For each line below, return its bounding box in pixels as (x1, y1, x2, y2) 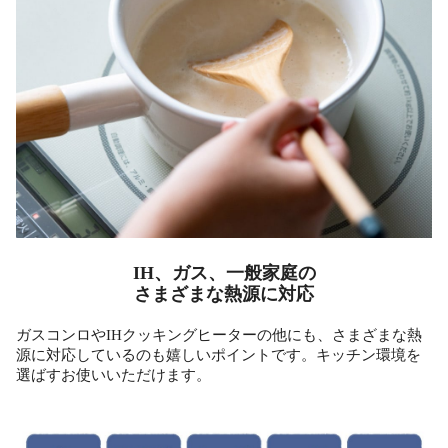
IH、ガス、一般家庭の (132, 262, 316, 283)
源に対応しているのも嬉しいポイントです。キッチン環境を (16, 346, 421, 363)
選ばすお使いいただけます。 (16, 366, 211, 383)
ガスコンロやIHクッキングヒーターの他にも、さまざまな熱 (16, 326, 422, 343)
